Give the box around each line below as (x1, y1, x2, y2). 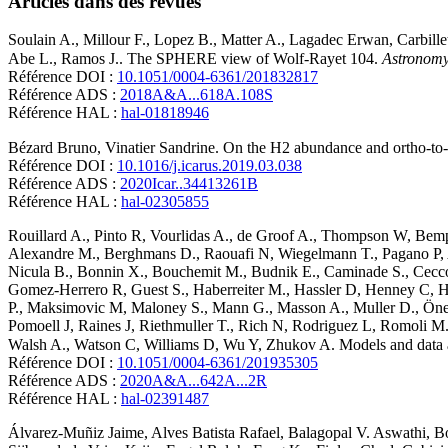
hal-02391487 (121, 390, 209, 408)
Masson (277, 299, 326, 317)
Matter (221, 31, 262, 49)
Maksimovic (27, 299, 105, 317)
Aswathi (373, 424, 426, 442)
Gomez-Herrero (8, 281, 108, 299)
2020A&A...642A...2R (120, 372, 267, 390)
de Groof (237, 227, 294, 245)
